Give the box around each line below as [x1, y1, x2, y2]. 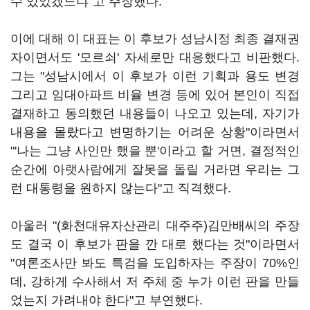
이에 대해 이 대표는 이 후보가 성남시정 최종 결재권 [10, 32, 300, 46]
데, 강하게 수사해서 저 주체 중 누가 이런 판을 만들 [10, 275, 300, 289]
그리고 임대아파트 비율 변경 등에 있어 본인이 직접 [10, 88, 300, 102]
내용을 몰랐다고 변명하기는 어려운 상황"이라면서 [10, 125, 300, 139]
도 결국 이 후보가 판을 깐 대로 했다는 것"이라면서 [10, 237, 300, 251]
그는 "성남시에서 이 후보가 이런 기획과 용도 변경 [10, 69, 300, 83]
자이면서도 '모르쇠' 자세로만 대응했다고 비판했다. [10, 51, 300, 64]
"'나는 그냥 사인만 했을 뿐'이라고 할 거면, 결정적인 [10, 144, 300, 158]
